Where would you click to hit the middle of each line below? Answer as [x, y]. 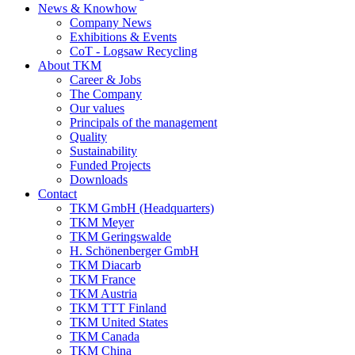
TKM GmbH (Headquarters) [142, 208]
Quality [88, 137]
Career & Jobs [105, 80]
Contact [57, 194]
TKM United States [119, 322]
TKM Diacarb [105, 265]
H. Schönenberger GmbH [134, 251]
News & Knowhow [88, 8]
